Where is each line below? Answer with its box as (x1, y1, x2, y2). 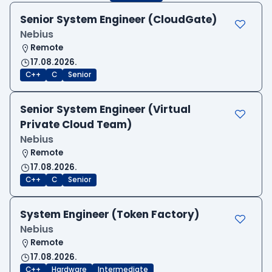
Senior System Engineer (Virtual (20, 102, 191, 117)
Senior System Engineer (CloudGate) (20, 12, 217, 27)
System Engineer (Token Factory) (20, 207, 199, 222)
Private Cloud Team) (20, 117, 132, 132)
